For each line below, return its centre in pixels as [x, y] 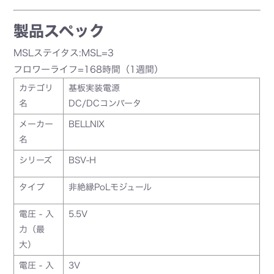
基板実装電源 [94, 88]
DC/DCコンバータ [105, 103]
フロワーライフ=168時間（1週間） [89, 69]
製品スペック [59, 31]
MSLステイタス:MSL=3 [64, 53]
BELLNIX [87, 124]
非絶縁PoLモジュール [110, 187]
